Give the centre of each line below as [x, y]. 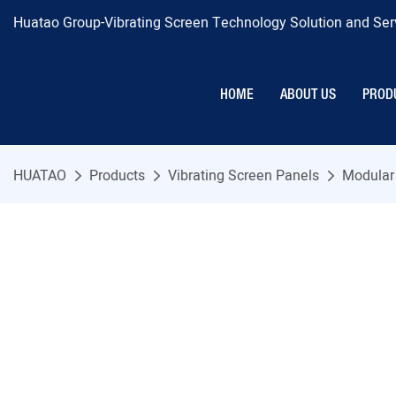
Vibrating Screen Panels [244, 176]
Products [117, 176]
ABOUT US [308, 95]
